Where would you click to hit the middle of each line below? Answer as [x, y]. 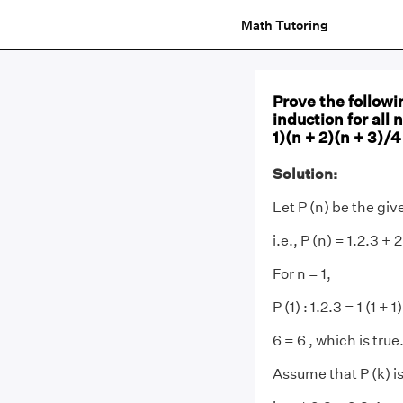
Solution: [304, 174]
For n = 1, [301, 274]
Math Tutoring [284, 25]
